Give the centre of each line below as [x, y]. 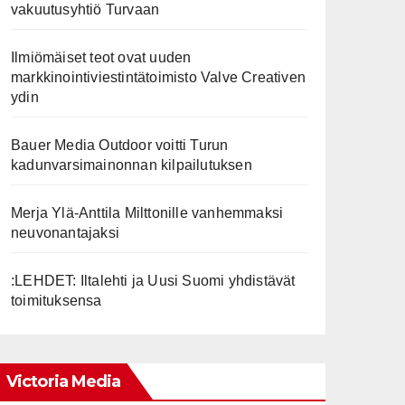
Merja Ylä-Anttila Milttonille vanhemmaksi [147, 213]
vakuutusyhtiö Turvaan [85, 9]
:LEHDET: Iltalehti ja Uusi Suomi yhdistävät [153, 281]
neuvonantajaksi [65, 233]
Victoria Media [64, 381]
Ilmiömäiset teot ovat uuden [101, 57]
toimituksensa [57, 301]
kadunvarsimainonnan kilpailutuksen [132, 165]
